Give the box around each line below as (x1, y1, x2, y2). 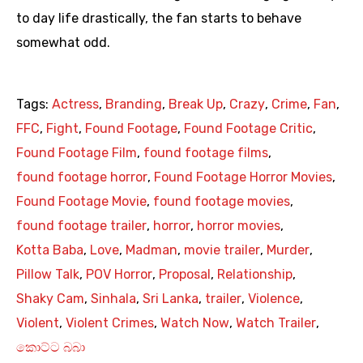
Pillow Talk (16, 267, 79, 283)
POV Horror (86, 267, 152, 283)
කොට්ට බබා (16, 340, 85, 356)
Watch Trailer (236, 315, 316, 331)
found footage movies (153, 194, 290, 210)
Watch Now (160, 315, 229, 331)
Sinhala (91, 291, 136, 307)
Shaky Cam (16, 291, 84, 307)
